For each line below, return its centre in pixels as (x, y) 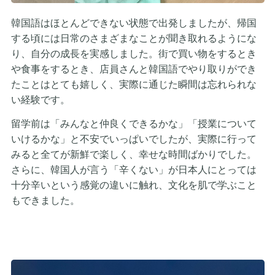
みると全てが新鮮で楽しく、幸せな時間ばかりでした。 (134, 154)
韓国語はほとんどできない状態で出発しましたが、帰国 (134, 23)
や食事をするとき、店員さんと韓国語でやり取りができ (134, 69)
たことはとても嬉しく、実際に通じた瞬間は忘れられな (134, 84)
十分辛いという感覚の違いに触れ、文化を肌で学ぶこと (134, 185)
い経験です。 (40, 99)
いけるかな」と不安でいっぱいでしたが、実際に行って (134, 139)
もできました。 (45, 200)
